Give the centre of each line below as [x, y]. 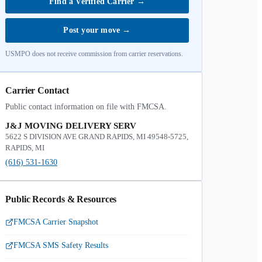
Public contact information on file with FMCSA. [86, 107]
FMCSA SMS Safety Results [61, 245]
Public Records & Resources [61, 199]
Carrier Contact [37, 90]
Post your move [93, 30]
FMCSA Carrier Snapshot [56, 222]
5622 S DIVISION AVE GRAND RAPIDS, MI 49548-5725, [97, 137]
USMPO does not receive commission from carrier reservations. [94, 54]
